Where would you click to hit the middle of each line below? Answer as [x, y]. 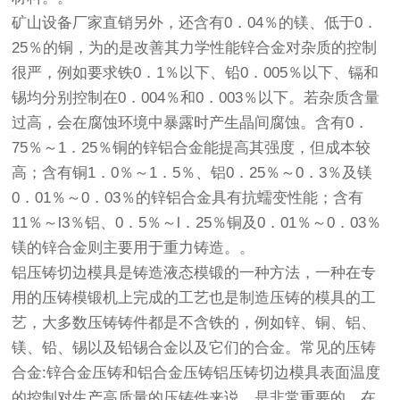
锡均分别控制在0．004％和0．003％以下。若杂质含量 [196, 98]
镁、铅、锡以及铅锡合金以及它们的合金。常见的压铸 [194, 348]
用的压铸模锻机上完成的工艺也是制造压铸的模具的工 [194, 298]
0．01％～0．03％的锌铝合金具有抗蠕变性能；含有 [188, 198]
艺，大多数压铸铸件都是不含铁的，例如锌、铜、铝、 [194, 323]
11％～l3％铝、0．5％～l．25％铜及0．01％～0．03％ [197, 223]
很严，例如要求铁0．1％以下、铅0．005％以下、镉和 [196, 73]
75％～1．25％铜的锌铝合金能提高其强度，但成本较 [192, 148]
